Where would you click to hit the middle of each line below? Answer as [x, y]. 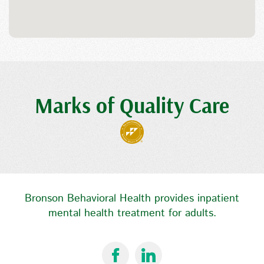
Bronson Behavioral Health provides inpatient [132, 199]
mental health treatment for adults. [132, 214]
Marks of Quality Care [132, 105]
